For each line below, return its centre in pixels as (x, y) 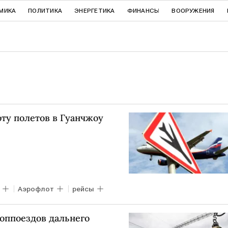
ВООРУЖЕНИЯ (193, 11)
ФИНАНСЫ (143, 11)
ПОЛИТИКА (45, 11)
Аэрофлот (36, 189)
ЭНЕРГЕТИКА (95, 11)
